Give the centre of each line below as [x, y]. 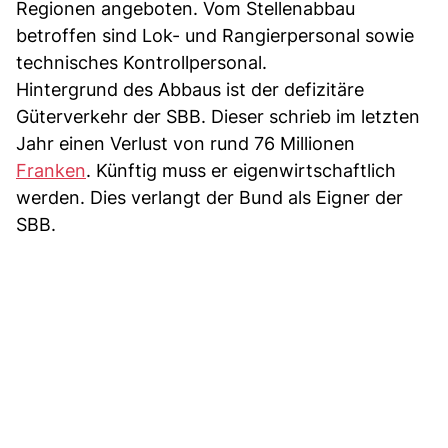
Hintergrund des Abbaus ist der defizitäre [190, 89]
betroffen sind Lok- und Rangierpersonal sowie [215, 35]
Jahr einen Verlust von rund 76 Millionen [185, 143]
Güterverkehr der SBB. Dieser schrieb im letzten [218, 116]
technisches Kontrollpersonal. [141, 62]
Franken [51, 170]
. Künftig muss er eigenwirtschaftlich [241, 170]
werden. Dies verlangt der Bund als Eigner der [209, 197]
